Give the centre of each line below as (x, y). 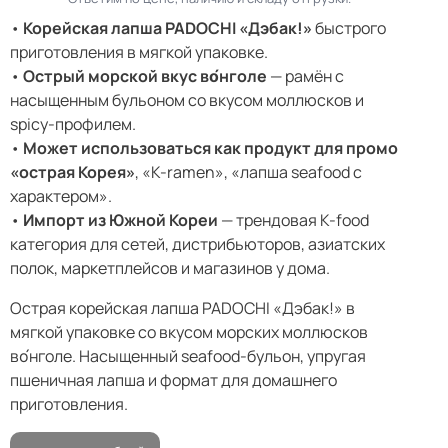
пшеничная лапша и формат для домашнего (174, 379)
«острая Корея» (73, 171)
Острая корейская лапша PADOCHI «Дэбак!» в (183, 307)
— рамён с (306, 75)
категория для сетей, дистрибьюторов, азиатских (198, 243)
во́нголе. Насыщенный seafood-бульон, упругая (188, 355)
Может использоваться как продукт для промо (211, 147)
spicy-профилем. (73, 123)
